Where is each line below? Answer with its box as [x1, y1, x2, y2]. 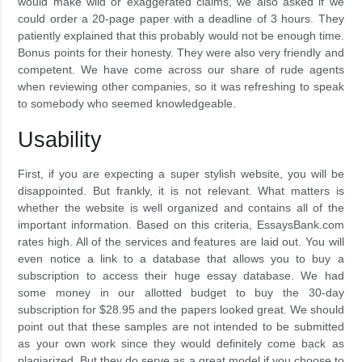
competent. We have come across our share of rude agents [18, 62, 344, 76]
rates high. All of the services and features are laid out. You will [18, 234, 344, 248]
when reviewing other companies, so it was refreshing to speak [18, 79, 344, 93]
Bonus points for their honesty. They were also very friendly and [18, 45, 344, 59]
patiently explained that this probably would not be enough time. [18, 28, 344, 42]
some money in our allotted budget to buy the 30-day [18, 285, 344, 299]
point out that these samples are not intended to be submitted [18, 319, 344, 333]
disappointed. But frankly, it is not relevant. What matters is [18, 183, 344, 197]
